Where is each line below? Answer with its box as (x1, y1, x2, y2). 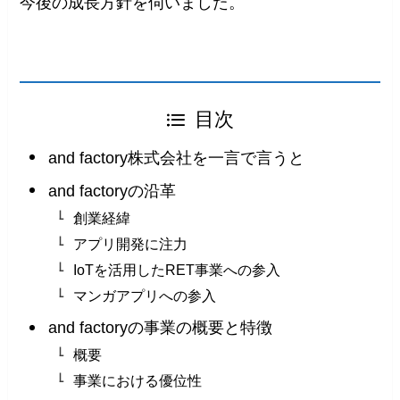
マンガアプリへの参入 (72, 287, 216, 304)
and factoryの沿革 (47, 181, 176, 200)
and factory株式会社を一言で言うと (47, 149, 304, 168)
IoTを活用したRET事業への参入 (72, 262, 280, 279)
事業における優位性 (72, 372, 202, 389)
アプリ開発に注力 (72, 236, 187, 253)
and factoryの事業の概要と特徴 (47, 319, 272, 337)
